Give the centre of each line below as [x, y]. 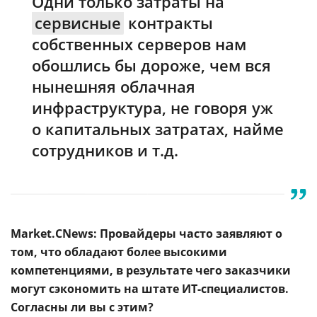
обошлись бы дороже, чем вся [151, 65]
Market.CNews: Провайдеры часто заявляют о [146, 234]
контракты [168, 23]
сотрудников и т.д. [105, 150]
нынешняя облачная [114, 86]
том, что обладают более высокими [119, 252]
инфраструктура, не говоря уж [152, 108]
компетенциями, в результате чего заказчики [151, 270]
